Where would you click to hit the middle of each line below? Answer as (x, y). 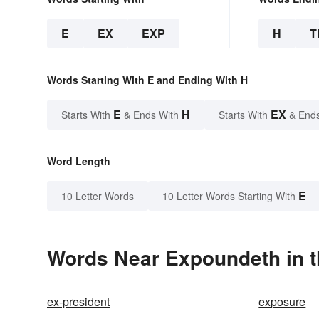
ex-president (78, 302)
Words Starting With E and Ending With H (147, 80)
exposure (282, 302)
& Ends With (151, 115)
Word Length (79, 161)
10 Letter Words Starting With (229, 196)
